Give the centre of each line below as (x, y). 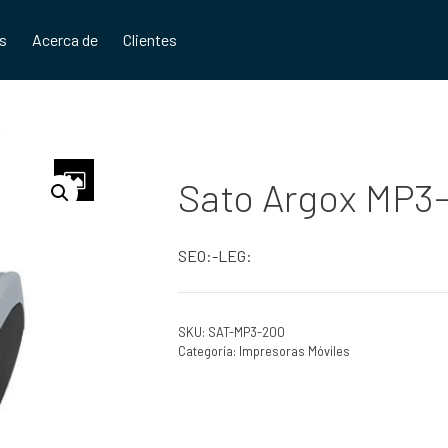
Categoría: (208, 351)
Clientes (150, 39)
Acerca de (65, 39)
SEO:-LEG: (214, 255)
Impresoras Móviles (294, 351)
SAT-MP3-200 (246, 332)
